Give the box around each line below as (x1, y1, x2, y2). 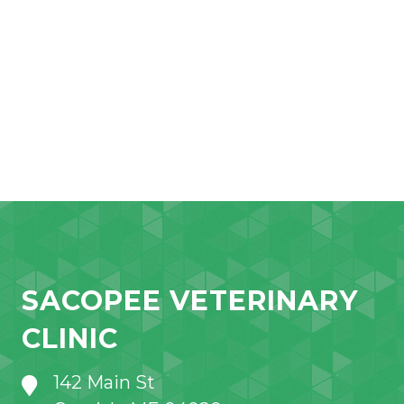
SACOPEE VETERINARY (21, 283, 358, 317)
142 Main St (52, 371, 155, 393)
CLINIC (21, 321, 118, 355)
